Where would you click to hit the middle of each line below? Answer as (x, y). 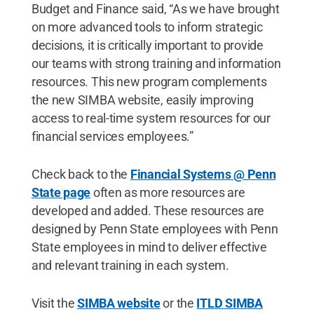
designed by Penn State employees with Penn (155, 229)
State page (61, 192)
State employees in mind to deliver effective (149, 247)
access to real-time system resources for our (151, 118)
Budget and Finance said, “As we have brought (155, 9)
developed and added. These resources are (148, 211)
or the (178, 303)
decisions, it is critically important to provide (147, 45)
